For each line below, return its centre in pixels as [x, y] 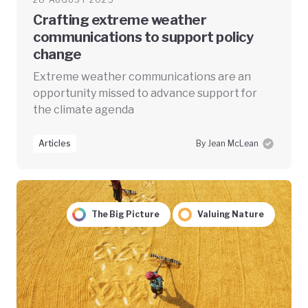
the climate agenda [84, 110]
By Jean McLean [227, 144]
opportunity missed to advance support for [145, 93]
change [57, 55]
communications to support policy [143, 37]
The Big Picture [125, 214]
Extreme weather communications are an [142, 77]
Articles [55, 144]
